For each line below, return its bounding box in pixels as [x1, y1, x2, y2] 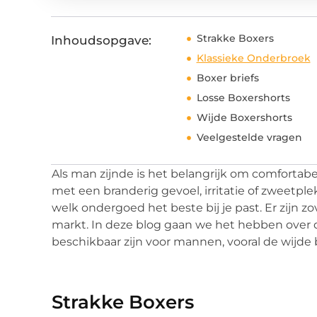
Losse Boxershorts [196, 91, 290, 105]
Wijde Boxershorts [196, 111, 292, 125]
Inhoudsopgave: [51, 33, 151, 48]
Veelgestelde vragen [196, 131, 302, 144]
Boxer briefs [196, 71, 259, 85]
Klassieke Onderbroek [196, 52, 311, 65]
